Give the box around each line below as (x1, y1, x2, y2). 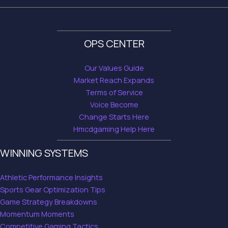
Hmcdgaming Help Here (73, 124, 155, 134)
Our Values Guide (84, 63, 144, 73)
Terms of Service (85, 87, 143, 97)
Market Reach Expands (74, 75, 154, 85)
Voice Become (90, 99, 138, 109)
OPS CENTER (83, 36, 145, 50)
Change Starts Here (79, 111, 149, 122)
